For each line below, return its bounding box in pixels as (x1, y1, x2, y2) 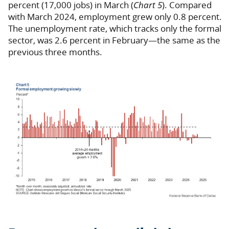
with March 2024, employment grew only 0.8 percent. (8, 10, 222, 22)
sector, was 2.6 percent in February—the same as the (8, 34, 220, 46)
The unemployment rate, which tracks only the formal (8, 22, 221, 34)
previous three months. (8, 45, 102, 58)
